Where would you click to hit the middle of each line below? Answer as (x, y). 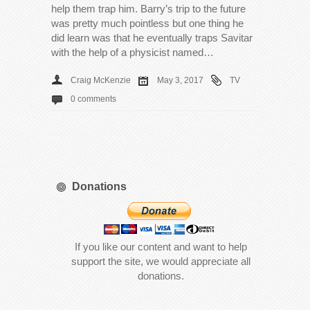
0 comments (93, 99)
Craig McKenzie (101, 80)
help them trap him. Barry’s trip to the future (148, 8)
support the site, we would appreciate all (161, 261)
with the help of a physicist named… (133, 52)
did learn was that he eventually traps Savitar (152, 37)
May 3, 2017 (180, 80)
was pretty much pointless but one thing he (147, 23)
